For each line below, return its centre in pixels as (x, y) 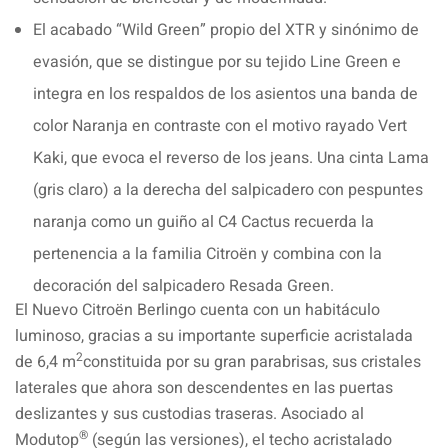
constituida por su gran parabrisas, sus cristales (252, 361)
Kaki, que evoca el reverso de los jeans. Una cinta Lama (231, 157)
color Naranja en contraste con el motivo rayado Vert (220, 125)
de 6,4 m (45, 361)
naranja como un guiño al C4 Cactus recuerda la (203, 221)
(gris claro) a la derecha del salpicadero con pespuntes (228, 189)
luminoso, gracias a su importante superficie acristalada (214, 335)
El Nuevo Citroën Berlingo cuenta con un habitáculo (197, 309)
